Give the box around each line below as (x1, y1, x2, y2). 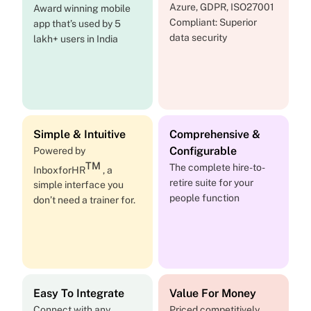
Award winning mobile (33, 3, 131, 15)
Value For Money (169, 286, 256, 300)
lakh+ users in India (33, 33, 118, 45)
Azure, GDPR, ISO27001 (169, 1, 274, 13)
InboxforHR (33, 164, 85, 176)
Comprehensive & (169, 128, 260, 142)
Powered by (33, 145, 85, 157)
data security (169, 32, 227, 44)
